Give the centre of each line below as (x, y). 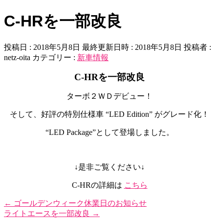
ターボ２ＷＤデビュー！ (109, 96)
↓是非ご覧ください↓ (109, 167)
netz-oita (17, 58)
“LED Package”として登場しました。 (109, 132)
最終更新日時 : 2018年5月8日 (132, 47)
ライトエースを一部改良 (48, 214)
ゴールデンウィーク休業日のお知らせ (79, 203)
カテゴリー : (55, 58)
